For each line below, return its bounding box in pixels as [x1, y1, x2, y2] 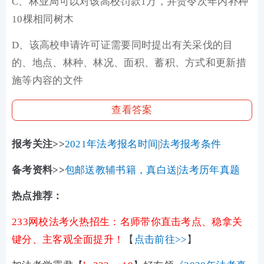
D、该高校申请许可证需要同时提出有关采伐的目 [12, 39, 233, 51]
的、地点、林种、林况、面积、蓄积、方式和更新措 [12, 57, 246, 68]
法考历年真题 [179, 164, 240, 176]
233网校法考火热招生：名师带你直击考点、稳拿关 [12, 216, 243, 227]
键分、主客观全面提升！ [12, 234, 124, 245]
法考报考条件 [160, 138, 222, 150]
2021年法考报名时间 [64, 138, 159, 150]
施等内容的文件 [12, 75, 84, 86]
